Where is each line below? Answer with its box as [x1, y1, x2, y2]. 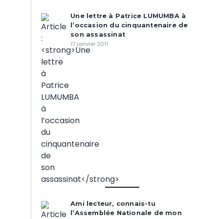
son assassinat [70, 31, 126, 38]
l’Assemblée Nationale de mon [70, 209, 182, 217]
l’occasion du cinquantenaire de [70, 22, 188, 29]
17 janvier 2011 [70, 40, 109, 48]
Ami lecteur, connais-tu [70, 200, 155, 207]
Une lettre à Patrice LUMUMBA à [70, 12, 186, 20]
